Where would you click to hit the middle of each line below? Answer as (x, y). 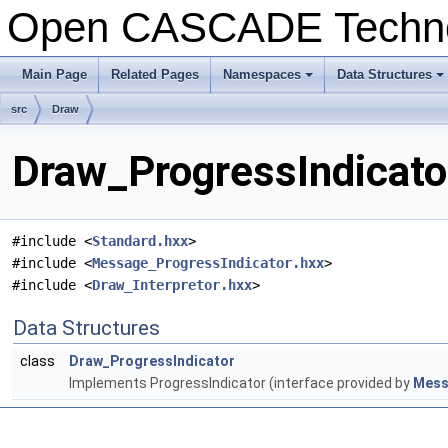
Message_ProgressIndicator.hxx (208, 263)
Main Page (54, 74)
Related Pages (155, 74)
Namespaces (262, 74)
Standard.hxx (140, 241)
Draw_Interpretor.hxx (172, 285)
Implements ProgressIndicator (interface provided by (241, 383)
